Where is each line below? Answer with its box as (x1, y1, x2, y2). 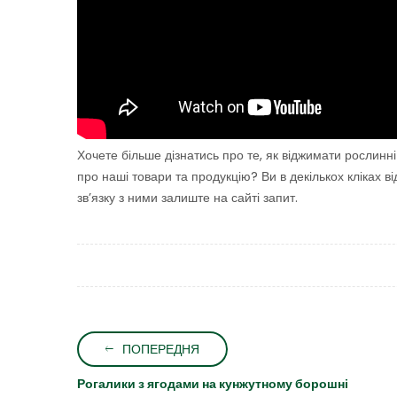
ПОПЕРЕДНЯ (122, 340, 199, 359)
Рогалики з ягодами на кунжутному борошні (77, 375, 348, 393)
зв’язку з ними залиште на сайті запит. (77, 189, 298, 207)
